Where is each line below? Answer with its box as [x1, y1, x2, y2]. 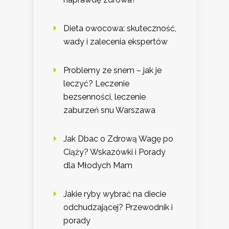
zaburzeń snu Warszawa [63, 105, 155, 116]
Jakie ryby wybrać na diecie [63, 189, 166, 199]
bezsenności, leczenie [63, 92, 146, 102]
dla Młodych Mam [63, 161, 132, 171]
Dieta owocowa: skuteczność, [63, 24, 176, 34]
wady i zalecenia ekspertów [63, 37, 168, 47]
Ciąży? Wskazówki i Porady [63, 147, 166, 157]
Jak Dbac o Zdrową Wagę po [63, 134, 173, 144]
